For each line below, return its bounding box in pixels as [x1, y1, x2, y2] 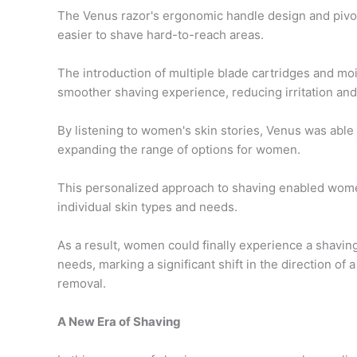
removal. [57, 275, 106, 291]
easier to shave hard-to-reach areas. [57, 26, 264, 42]
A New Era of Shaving [57, 313, 181, 329]
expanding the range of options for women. [57, 141, 300, 157]
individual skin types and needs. [57, 198, 237, 214]
